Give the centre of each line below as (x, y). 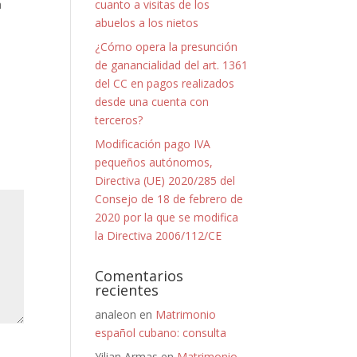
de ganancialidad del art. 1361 (172, 65)
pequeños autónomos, (154, 162)
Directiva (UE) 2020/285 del (165, 180)
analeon (116, 314)
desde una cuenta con (152, 102)
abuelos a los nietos (147, 23)
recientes (127, 290)
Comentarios (139, 276)
